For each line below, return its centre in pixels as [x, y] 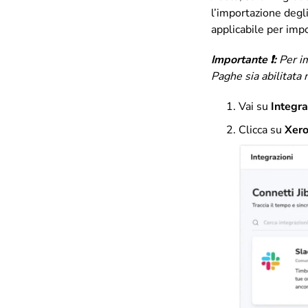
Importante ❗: [245, 60]
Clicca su [262, 130]
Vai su [253, 107]
